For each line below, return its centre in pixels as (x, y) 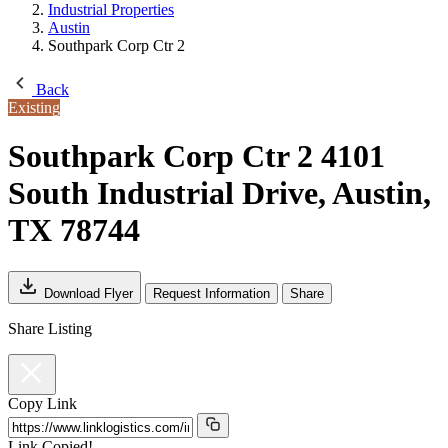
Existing (34, 107)
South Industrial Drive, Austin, (219, 193)
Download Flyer (88, 293)
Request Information (211, 293)
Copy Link (42, 403)
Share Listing (50, 328)
